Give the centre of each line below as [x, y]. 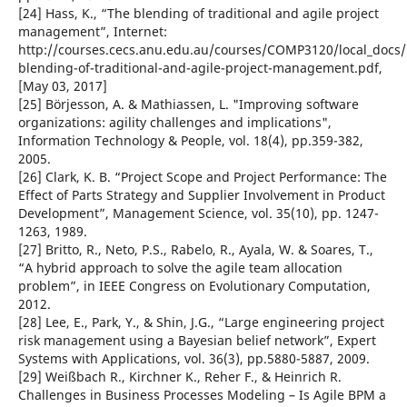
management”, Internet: [92, 32]
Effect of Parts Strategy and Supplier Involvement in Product [201, 195]
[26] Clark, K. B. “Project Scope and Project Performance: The [202, 177]
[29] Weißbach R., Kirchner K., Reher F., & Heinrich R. [179, 377]
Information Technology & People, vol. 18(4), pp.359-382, [190, 141]
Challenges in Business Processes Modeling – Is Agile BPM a [202, 395]
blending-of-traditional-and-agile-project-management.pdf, [200, 68]
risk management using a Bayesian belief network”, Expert [197, 341]
